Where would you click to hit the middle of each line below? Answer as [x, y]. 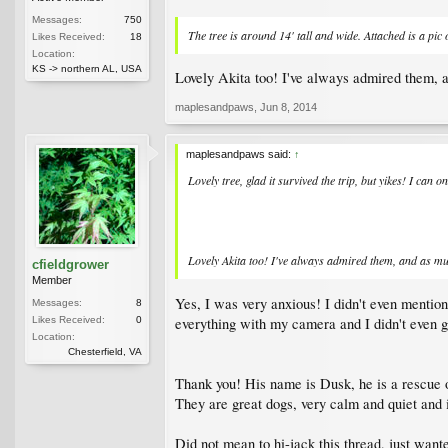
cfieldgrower [70, 265]
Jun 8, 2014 [288, 107]
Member [52, 280]
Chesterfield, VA [105, 352]
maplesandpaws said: [240, 154]
